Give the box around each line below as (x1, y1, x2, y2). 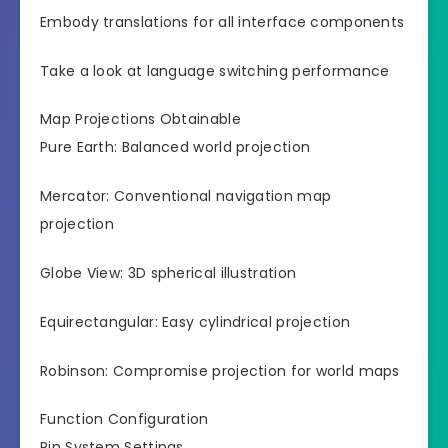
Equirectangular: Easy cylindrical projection (40, 311, 351, 332)
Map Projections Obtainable (40, 109, 241, 130)
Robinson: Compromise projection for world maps (40, 360, 400, 381)
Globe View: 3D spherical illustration (40, 263, 297, 284)
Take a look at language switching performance (40, 60, 390, 81)
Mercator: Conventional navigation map (40, 186, 332, 207)
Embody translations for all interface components (40, 11, 405, 32)
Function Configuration (40, 409, 209, 430)
